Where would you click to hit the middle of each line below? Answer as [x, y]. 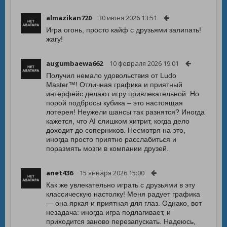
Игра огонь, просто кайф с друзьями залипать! [124, 30]
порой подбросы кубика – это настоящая [115, 103]
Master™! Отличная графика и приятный [114, 85]
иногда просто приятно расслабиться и [111, 139]
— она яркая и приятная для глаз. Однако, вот [124, 203]
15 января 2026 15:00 [112, 173]
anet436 [60, 173]
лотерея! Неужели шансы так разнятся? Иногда [125, 112]
